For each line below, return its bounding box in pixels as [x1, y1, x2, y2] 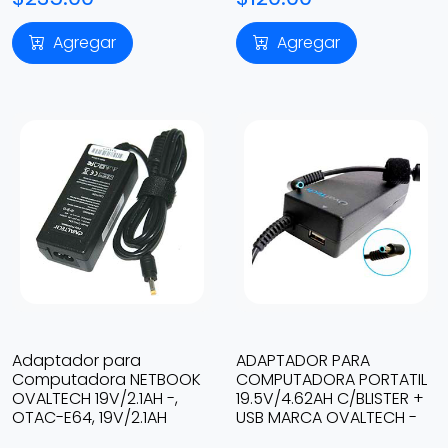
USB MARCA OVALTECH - [236, 406, 417, 429]
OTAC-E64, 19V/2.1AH [12, 406, 167, 429]
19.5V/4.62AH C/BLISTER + [236, 387, 424, 410]
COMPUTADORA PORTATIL [236, 368, 427, 391]
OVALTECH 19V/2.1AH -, [12, 387, 178, 410]
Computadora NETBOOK [12, 368, 201, 391]
